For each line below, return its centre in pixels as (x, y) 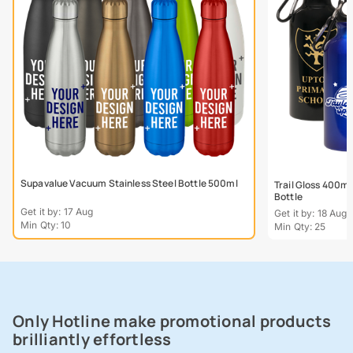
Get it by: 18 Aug (311, 214)
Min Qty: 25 (300, 227)
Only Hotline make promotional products (172, 321)
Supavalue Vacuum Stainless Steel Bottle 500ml (129, 184)
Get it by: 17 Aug (57, 212)
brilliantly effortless (92, 340)
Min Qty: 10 (46, 225)
